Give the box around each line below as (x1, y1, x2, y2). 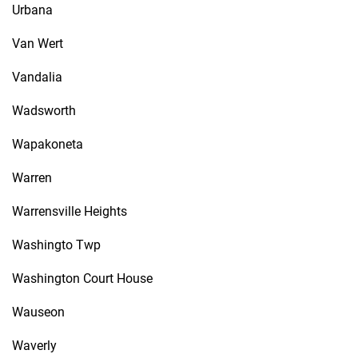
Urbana (12, 2, 53, 18)
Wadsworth (12, 103, 76, 118)
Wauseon (12, 304, 65, 320)
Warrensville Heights (12, 204, 127, 219)
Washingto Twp (12, 237, 101, 253)
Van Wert (12, 36, 63, 51)
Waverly (12, 338, 57, 353)
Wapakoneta (12, 137, 83, 152)
